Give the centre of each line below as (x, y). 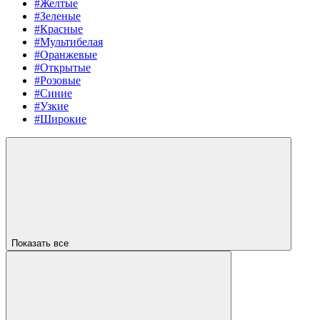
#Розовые (57, 80)
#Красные (59, 29)
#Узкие (51, 106)
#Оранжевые (66, 54)
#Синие (53, 93)
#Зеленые (57, 16)
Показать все (41, 243)
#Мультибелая (69, 41)
